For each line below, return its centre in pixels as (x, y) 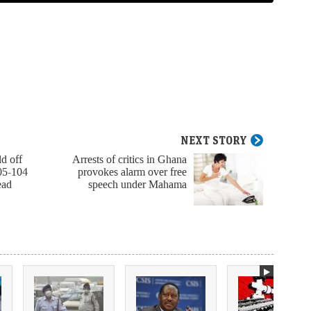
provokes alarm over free (132, 172)
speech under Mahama (137, 185)
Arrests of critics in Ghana (129, 160)
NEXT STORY (214, 141)
